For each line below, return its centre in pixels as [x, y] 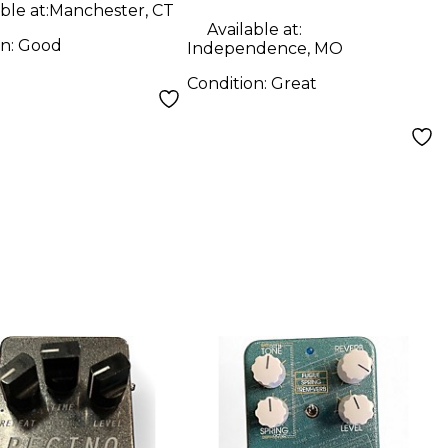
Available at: [254, 29]
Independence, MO [264, 48]
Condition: [228, 83]
